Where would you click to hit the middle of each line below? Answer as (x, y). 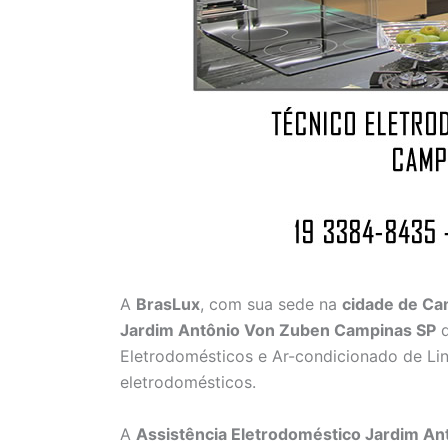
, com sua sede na (271, 304)
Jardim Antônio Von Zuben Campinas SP (278, 330)
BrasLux (168, 304)
